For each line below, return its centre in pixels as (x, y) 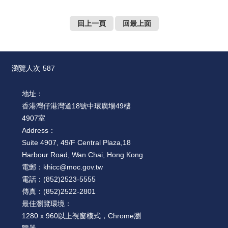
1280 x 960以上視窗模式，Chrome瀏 (81, 216)
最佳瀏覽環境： (47, 203)
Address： (39, 130)
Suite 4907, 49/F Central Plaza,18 (76, 142)
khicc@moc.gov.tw (73, 167)
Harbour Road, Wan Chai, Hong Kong (82, 154)
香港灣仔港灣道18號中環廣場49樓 (76, 106)
